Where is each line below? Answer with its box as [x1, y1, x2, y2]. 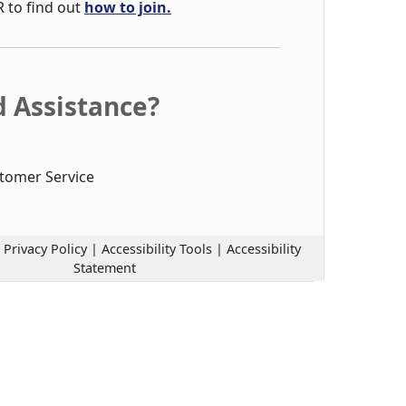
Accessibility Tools [101, 240, 212, 257]
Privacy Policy [3, 240, 87, 257]
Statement [72, 259, 136, 276]
